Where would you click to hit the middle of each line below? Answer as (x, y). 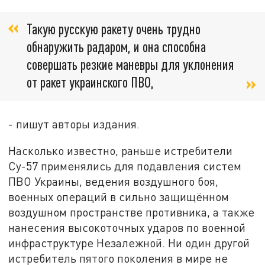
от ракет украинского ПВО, (90, 82)
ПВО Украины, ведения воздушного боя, (114, 182)
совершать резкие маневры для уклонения (130, 64)
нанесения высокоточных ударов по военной (127, 228)
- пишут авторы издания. (74, 124)
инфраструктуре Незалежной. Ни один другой (129, 243)
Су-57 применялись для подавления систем (125, 166)
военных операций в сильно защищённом (119, 197)
